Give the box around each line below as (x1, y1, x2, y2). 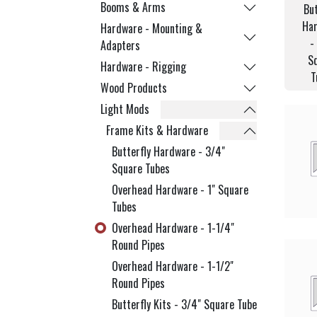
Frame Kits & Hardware (106, 122, 208, 139)
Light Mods (100, 100, 149, 117)
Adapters (100, 37, 140, 54)
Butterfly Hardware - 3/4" (112, 143, 225, 160)
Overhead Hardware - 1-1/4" (112, 219, 234, 236)
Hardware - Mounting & (100, 20, 202, 37)
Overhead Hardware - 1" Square (112, 181, 248, 198)
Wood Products (100, 79, 167, 96)
